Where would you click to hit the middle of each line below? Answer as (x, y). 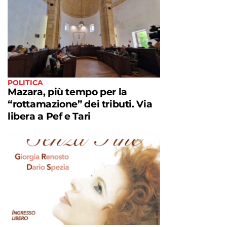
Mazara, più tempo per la (67, 92)
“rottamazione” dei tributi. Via (80, 104)
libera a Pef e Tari (49, 116)
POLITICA (25, 82)
